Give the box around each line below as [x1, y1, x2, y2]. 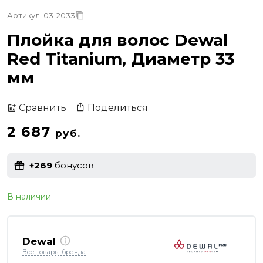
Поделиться [87, 102, 148, 113]
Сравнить [19, 102, 66, 114]
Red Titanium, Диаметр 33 [7, 48, 234, 69]
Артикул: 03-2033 [7, 10, 75, 20]
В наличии [7, 191, 51, 202]
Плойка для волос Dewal [7, 29, 228, 50]
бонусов [52, 160, 94, 171]
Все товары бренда [22, 248, 86, 257]
